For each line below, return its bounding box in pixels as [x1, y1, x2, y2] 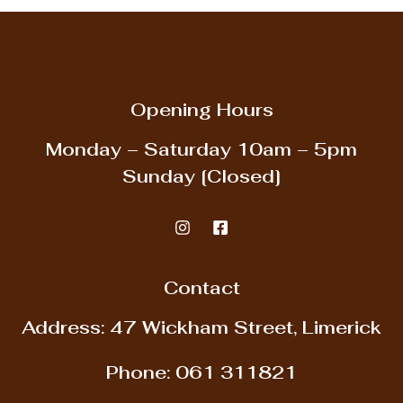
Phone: [106, 361, 170, 385]
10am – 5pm [231, 138, 357, 162]
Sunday [122, 165, 195, 189]
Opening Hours [130, 98, 273, 122]
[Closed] [195, 165, 281, 189]
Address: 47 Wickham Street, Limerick [22, 316, 381, 340]
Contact [163, 276, 240, 300]
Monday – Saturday [46, 138, 231, 162]
